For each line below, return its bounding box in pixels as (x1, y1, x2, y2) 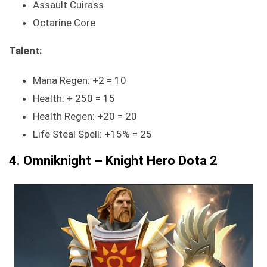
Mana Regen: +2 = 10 (33, 74, 126, 87)
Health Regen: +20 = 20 (33, 110, 137, 123)
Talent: (9, 45, 42, 57)
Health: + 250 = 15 (33, 92, 115, 105)
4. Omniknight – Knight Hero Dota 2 (9, 153, 218, 169)
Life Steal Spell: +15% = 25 (33, 128, 152, 141)
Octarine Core (33, 17, 95, 29)
